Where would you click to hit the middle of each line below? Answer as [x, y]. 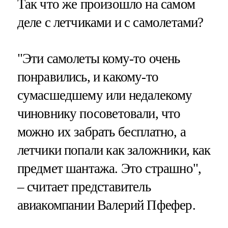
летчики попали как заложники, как [114, 150]
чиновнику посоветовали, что [99, 114]
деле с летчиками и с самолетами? [110, 22]
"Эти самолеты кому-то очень [98, 59]
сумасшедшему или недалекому [105, 95]
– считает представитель [84, 187]
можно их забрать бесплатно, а [101, 132]
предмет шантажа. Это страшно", [109, 169]
